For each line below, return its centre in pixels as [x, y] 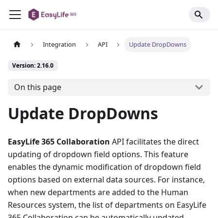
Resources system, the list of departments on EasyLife [107, 205]
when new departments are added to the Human [98, 192]
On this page [37, 87]
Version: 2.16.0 [33, 66]
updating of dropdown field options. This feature [98, 154]
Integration [60, 45]
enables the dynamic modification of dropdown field [104, 167]
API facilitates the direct [154, 141]
